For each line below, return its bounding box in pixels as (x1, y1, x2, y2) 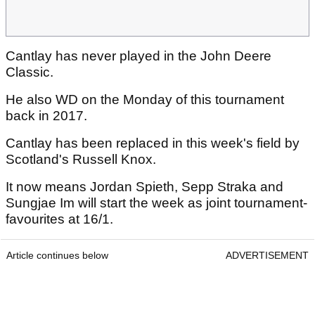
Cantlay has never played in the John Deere (6, 49, 271, 64)
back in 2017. (6, 108, 91, 124)
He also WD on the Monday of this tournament (6, 92, 284, 108)
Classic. (6, 65, 57, 80)
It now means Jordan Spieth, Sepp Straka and (6, 179, 283, 195)
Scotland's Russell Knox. (6, 152, 160, 167)
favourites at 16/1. (6, 212, 117, 227)
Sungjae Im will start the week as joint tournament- (6, 195, 307, 211)
